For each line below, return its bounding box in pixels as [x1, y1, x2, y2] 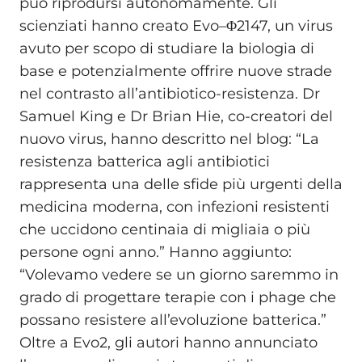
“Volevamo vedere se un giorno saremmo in [19, 265, 339, 284]
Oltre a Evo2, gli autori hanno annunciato [19, 333, 318, 351]
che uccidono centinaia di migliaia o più [19, 220, 310, 238]
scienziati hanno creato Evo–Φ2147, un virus [19, 16, 333, 35]
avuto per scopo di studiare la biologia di [19, 39, 314, 57]
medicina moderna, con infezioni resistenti [19, 197, 330, 216]
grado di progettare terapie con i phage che [19, 288, 336, 306]
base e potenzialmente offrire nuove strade [19, 61, 332, 80]
